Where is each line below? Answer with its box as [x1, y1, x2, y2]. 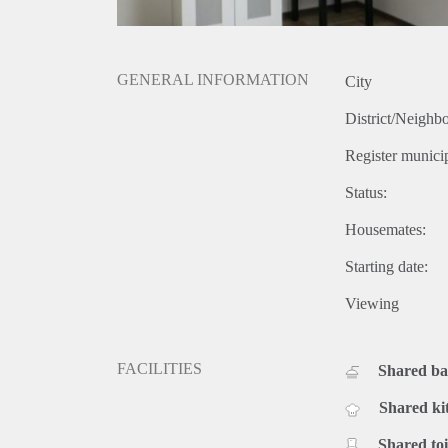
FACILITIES [117, 360, 202, 378]
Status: [345, 184, 387, 202]
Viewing [345, 295, 399, 313]
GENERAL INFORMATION [117, 71, 309, 89]
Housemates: [345, 221, 426, 239]
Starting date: [345, 258, 428, 276]
